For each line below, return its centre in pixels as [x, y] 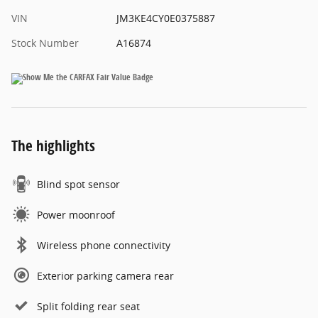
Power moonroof [76, 214]
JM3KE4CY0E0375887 [165, 18]
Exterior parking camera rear [105, 275]
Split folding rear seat [88, 306]
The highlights [53, 145]
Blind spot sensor [78, 184]
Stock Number [45, 43]
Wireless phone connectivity [104, 245]
